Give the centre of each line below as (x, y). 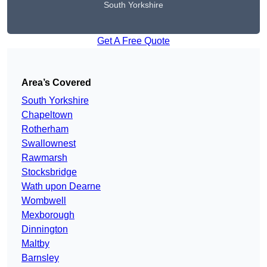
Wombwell (44, 201)
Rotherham (45, 129)
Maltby (35, 244)
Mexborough (48, 215)
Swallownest (49, 144)
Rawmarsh (44, 158)
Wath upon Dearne (61, 187)
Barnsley (40, 258)
